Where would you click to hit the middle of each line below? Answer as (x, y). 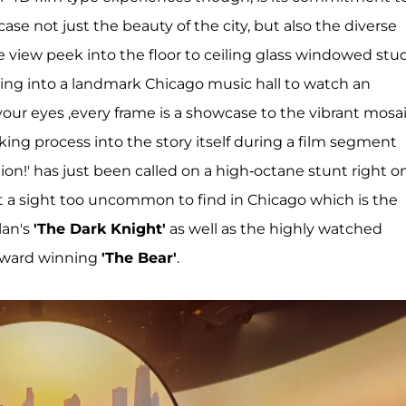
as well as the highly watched (274, 229)
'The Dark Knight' (100, 229)
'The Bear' (139, 258)
